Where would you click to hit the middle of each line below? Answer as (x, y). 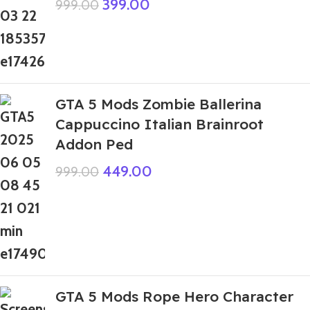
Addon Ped (94, 144)
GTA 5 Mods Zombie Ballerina (158, 104)
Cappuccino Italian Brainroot (159, 124)
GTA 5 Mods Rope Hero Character (174, 296)
